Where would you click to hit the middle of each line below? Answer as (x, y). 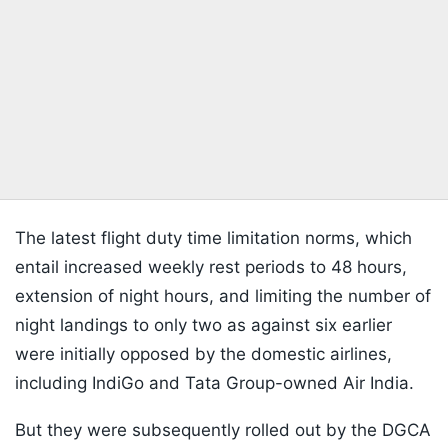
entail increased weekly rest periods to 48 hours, (211, 267)
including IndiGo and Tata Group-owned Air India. (214, 383)
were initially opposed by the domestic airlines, (203, 354)
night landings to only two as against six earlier (203, 325)
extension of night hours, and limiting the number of (223, 296)
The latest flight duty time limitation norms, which (213, 238)
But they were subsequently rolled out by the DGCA (223, 430)
